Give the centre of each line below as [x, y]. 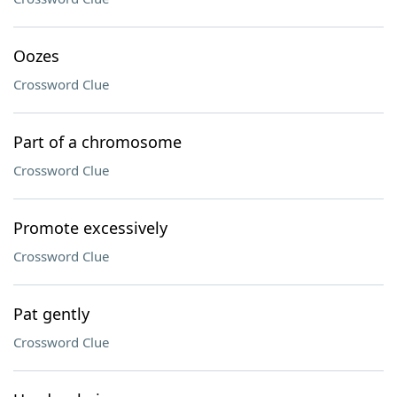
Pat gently [51, 314]
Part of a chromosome [97, 142]
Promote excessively [90, 228]
